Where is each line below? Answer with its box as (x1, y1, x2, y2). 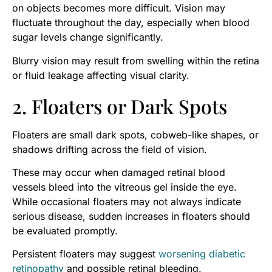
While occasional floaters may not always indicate (12, 195, 241, 208)
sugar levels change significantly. (12, 31, 163, 44)
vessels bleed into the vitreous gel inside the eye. (12, 180, 237, 193)
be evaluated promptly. (12, 224, 118, 237)
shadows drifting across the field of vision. (12, 143, 207, 155)
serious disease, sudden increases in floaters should (12, 209, 250, 222)
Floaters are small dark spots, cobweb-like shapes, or (12, 128, 259, 141)
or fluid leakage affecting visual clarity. (12, 69, 189, 81)
